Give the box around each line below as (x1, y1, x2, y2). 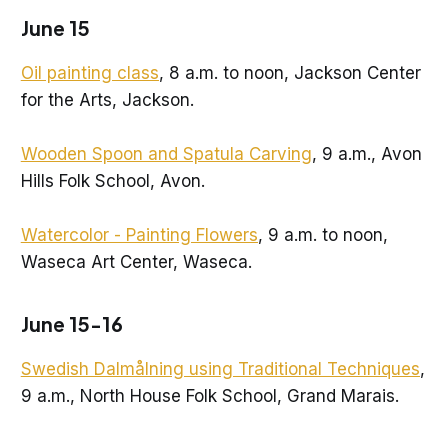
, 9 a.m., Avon (311, 143, 422, 164)
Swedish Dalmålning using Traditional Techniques (20, 358, 420, 379)
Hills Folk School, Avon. (20, 170, 210, 191)
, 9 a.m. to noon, (257, 225, 388, 246)
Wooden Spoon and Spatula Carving (20, 143, 312, 164)
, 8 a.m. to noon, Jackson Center (158, 62, 421, 83)
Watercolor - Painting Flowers (20, 225, 258, 246)
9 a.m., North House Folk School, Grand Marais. (20, 385, 399, 406)
